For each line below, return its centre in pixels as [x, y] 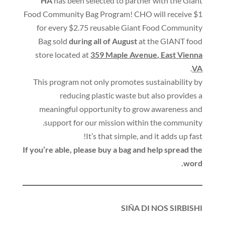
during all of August [103, 41]
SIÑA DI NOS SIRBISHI [162, 208]
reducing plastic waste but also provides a [131, 95]
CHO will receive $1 [168, 14]
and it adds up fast [171, 136]
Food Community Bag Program [77, 14]
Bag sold [53, 41]
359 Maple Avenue [124, 55]
